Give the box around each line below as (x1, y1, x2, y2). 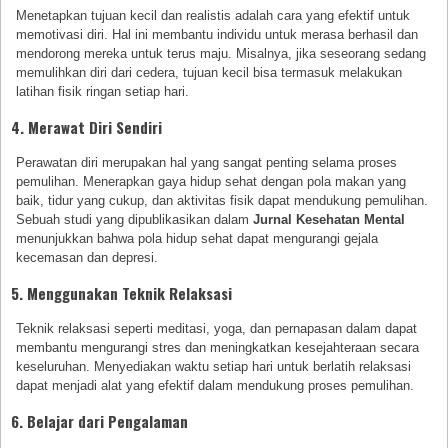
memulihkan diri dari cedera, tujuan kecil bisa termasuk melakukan (16, 65, 403, 81)
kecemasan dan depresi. (16, 250, 159, 266)
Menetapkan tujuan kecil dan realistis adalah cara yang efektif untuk (16, 8, 411, 24)
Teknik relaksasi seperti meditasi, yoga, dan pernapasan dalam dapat (16, 320, 418, 336)
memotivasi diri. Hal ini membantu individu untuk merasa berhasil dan (16, 27, 419, 43)
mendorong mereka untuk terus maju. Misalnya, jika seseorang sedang (16, 46, 427, 62)
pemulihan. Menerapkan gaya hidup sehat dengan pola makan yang (16, 174, 407, 190)
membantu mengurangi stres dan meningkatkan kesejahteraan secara (16, 339, 420, 355)
